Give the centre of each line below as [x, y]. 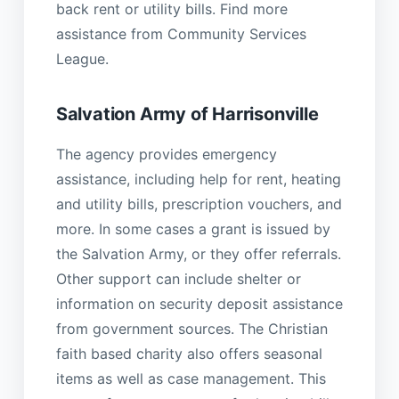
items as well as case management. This [191, 379]
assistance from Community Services [181, 33]
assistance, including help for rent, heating [198, 179]
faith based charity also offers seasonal [189, 354]
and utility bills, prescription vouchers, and [199, 204]
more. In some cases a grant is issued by [193, 229]
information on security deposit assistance [199, 304]
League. [82, 58]
